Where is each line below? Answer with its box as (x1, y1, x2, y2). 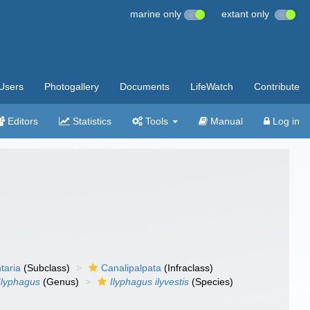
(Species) (189, 276, 234, 287)
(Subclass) (21, 262, 71, 273)
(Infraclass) (161, 262, 214, 273)
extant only (221, 8, 275, 19)
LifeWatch (190, 81, 233, 92)
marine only (130, 8, 184, 19)
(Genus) (40, 276, 80, 287)
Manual (208, 116, 243, 127)
